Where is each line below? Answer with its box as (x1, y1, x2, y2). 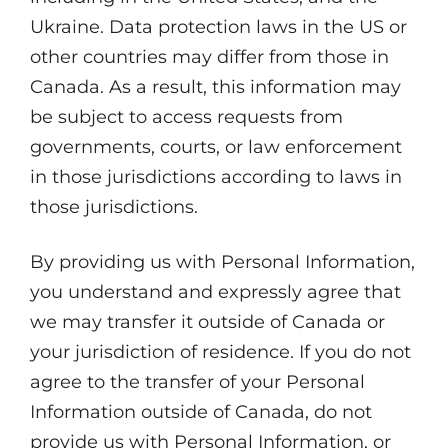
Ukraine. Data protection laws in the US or (30, 16, 407, 38)
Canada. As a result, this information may (30, 76, 401, 98)
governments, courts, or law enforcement (30, 136, 402, 158)
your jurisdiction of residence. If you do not (30, 341, 411, 363)
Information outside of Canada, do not (30, 401, 372, 423)
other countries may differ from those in (30, 46, 389, 68)
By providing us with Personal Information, (30, 251, 415, 273)
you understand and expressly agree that (30, 281, 401, 303)
